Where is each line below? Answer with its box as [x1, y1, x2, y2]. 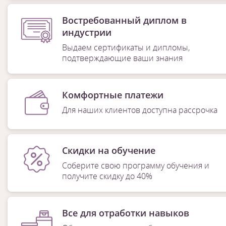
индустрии [62, 26, 111, 38]
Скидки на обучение [62, 144, 155, 156]
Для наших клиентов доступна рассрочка [62, 104, 217, 116]
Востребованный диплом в [62, 14, 187, 26]
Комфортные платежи [62, 89, 163, 101]
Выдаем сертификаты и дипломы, [62, 42, 190, 53]
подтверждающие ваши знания [62, 52, 183, 64]
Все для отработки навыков [62, 207, 189, 219]
